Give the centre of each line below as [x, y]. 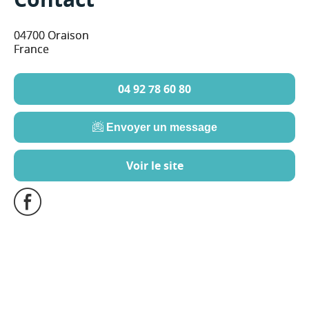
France [31, 49]
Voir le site [154, 165]
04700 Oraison [51, 35]
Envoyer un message [160, 127]
